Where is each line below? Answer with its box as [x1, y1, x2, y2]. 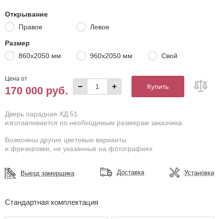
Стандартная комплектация [5, 198, 98, 206]
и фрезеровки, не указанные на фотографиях [5, 145, 153, 153]
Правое [19, 23, 43, 31]
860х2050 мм [19, 52, 61, 60]
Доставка [116, 168, 144, 176]
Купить [147, 82, 169, 90]
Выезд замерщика [21, 169, 74, 177]
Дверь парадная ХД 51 [5, 110, 78, 118]
